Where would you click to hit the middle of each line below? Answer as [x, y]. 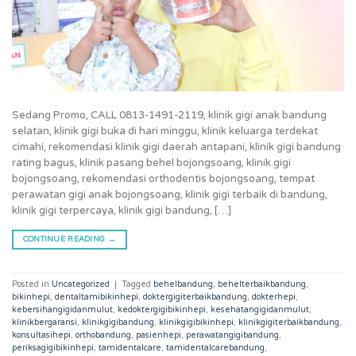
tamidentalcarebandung [215, 347]
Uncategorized [81, 284]
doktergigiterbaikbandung [195, 296]
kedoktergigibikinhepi [162, 309]
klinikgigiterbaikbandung [289, 322]
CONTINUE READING [65, 240]
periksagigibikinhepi [53, 347]
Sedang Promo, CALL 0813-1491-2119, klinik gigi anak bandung [169, 115]
